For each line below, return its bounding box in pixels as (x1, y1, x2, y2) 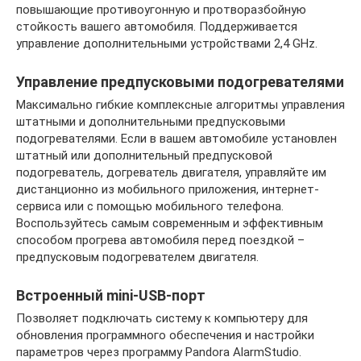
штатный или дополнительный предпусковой (16, 147, 272, 163)
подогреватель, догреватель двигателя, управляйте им (16, 164, 326, 180)
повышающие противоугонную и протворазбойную (16, 2, 306, 17)
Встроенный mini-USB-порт (16, 286, 205, 304)
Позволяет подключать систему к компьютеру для (16, 310, 308, 326)
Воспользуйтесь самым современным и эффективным (16, 215, 323, 230)
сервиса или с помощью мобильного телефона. (16, 198, 284, 214)
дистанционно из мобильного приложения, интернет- (16, 181, 319, 197)
